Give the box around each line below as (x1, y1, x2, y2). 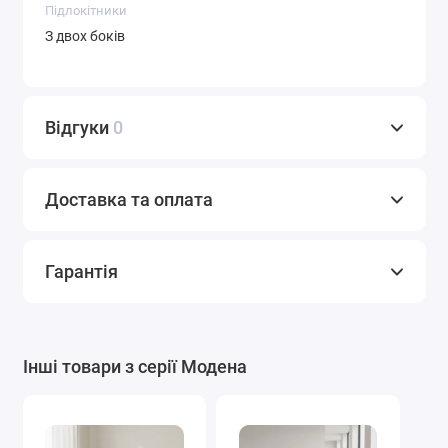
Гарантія (45, 261, 118, 283)
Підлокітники (45, 3, 127, 19)
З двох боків (45, 27, 125, 44)
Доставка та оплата (45, 189, 213, 211)
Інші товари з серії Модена (22, 356, 247, 378)
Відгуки (45, 117, 113, 139)
